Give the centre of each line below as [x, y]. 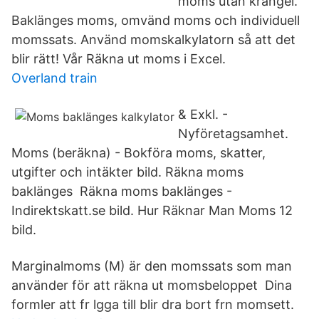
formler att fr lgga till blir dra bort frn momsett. [153, 304]
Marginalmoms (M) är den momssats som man [152, 266]
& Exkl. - [203, 114]
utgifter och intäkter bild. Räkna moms [127, 172]
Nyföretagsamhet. [233, 134]
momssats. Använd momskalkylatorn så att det [153, 40]
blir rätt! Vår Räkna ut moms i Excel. [119, 59]
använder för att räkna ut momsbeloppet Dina [152, 285]
